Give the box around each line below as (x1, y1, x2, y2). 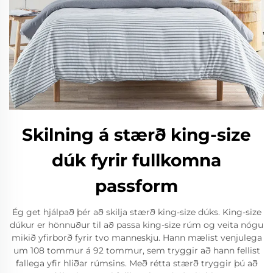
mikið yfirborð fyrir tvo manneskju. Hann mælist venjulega (11, 232, 262, 243)
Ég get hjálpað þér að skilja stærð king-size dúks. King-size (12, 207, 261, 218)
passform (95, 175, 178, 196)
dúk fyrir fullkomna (52, 150, 221, 171)
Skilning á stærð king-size (22, 124, 251, 145)
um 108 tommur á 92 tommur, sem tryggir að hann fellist (13, 245, 260, 256)
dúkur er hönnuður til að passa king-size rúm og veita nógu (10, 219, 263, 230)
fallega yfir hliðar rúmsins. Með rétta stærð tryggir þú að (15, 258, 258, 269)
